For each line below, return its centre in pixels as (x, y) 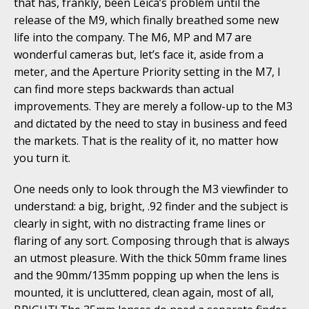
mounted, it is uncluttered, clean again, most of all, (144, 293)
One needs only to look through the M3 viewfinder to (151, 189)
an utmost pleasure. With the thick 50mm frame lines (150, 258)
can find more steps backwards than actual (124, 89)
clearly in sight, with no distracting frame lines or (140, 224)
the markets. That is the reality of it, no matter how (146, 141)
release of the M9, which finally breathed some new (146, 20)
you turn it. (42, 158)
